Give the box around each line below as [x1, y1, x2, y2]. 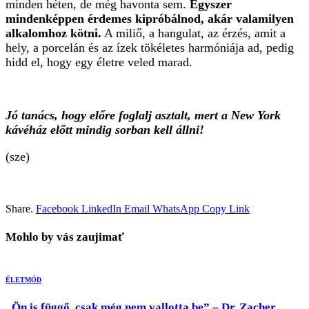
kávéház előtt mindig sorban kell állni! [6, 123, 204, 137]
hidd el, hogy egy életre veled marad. [6, 55, 192, 70]
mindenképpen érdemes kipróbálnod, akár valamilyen [6, 12, 294, 26]
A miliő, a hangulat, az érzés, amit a [101, 26, 286, 41]
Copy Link [202, 202, 250, 215]
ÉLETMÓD [6, 276, 41, 284]
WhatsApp [152, 202, 199, 215]
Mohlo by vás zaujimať [6, 230, 124, 244]
